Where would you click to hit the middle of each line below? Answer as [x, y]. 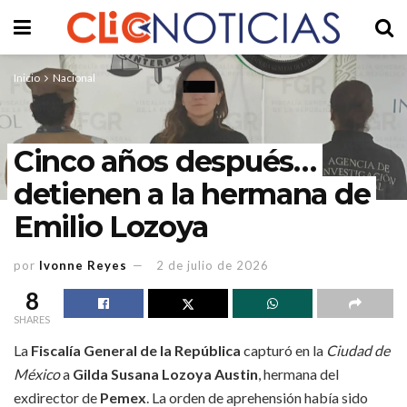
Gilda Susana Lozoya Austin [165, 373]
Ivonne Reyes [83, 265]
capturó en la [283, 350]
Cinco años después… [165, 161]
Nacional [74, 78]
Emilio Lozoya [111, 227]
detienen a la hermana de [192, 194]
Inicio [27, 78]
